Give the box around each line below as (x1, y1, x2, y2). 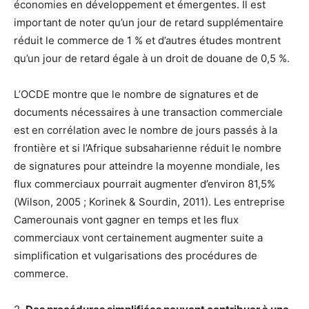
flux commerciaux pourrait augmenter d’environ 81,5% (14, 177, 275, 191)
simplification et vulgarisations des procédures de (14, 249, 257, 263)
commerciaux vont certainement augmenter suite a (14, 231, 263, 245)
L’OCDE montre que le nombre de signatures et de (14, 88, 259, 101)
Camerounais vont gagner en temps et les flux (14, 213, 239, 227)
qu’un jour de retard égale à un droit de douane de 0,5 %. (14, 52, 290, 66)
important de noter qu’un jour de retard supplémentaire (14, 16, 283, 30)
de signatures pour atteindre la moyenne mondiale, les (14, 159, 280, 173)
